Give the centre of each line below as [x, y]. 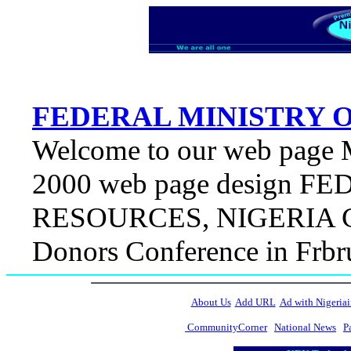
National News [305, 327]
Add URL [255, 302]
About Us [211, 302]
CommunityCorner [226, 327]
